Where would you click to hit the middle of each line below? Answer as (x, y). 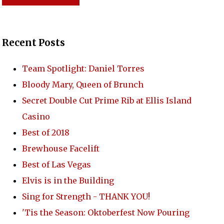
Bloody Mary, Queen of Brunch (82, 84)
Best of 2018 (45, 132)
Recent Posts (33, 42)
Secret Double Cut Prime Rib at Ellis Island (106, 100)
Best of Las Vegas (56, 164)
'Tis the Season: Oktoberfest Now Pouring (105, 212)
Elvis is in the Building (68, 180)
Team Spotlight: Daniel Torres (83, 68)
